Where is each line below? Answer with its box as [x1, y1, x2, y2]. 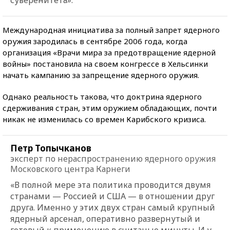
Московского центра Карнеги [10, 163, 130, 175]
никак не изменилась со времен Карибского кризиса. [3, 113, 206, 124]
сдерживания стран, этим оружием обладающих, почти [3, 102, 217, 113]
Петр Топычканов [10, 142, 91, 154]
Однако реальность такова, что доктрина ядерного [3, 91, 202, 102]
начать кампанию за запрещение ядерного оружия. [3, 69, 199, 80]
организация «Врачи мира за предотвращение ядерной [3, 47, 216, 57]
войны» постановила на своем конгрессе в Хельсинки [3, 58, 208, 69]
